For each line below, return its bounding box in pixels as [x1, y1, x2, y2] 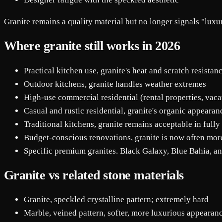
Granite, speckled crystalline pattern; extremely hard [24, 194, 209, 204]
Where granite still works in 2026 [4, 39, 180, 54]
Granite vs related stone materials [4, 167, 184, 182]
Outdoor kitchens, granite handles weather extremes [24, 79, 206, 89]
